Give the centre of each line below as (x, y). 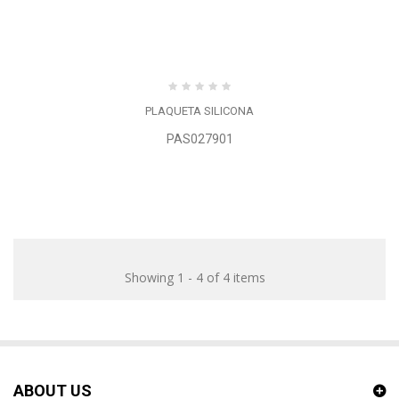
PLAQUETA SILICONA (199, 110)
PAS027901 (199, 138)
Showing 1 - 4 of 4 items (195, 277)
